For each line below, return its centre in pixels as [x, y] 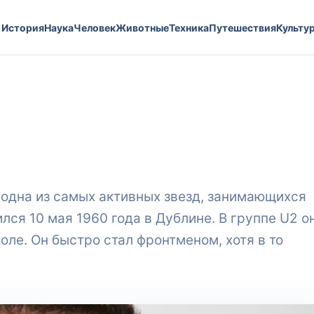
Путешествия [242, 27]
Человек [94, 27]
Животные [142, 27]
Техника [189, 27]
